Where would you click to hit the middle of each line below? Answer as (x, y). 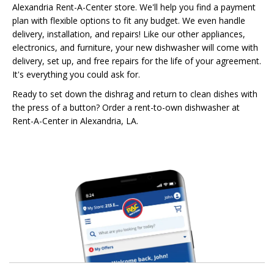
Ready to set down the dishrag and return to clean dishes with (135, 94)
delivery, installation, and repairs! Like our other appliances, (129, 34)
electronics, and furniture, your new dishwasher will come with (135, 47)
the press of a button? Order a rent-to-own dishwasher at (126, 107)
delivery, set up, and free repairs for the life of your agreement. (137, 61)
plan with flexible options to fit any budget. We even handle (129, 20)
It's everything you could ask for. (76, 74)
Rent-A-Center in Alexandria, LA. (75, 120)
